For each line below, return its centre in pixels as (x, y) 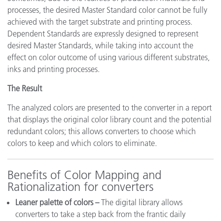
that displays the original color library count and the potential (110, 119)
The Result (25, 88)
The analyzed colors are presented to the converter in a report (110, 107)
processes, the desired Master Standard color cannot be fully (107, 10)
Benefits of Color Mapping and (84, 175)
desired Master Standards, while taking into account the (100, 45)
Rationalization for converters (80, 186)
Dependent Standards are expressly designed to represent (103, 33)
